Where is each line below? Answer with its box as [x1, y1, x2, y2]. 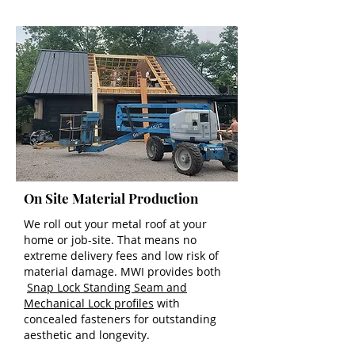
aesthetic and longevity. [24, 327, 150, 342]
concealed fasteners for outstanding [24, 311, 216, 326]
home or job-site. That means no [24, 232, 197, 247]
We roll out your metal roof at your [24, 216, 207, 231]
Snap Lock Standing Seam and [27, 280, 187, 295]
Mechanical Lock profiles [24, 296, 154, 311]
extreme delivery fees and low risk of [24, 248, 219, 263]
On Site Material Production [24, 189, 198, 207]
